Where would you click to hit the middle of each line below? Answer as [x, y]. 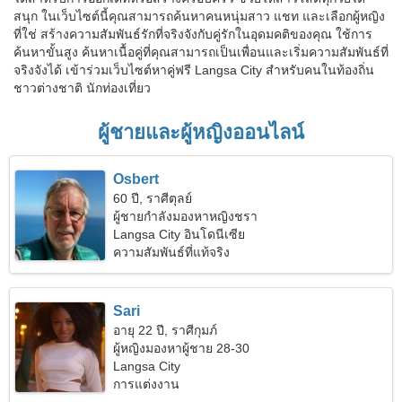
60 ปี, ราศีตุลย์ [153, 198]
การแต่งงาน [147, 384]
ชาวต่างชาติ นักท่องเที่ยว [82, 88]
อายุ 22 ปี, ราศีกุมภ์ [166, 330]
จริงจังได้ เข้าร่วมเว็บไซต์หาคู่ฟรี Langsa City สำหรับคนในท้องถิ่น [194, 70]
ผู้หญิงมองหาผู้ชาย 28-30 [182, 348]
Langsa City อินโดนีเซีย [179, 234]
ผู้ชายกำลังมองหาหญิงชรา [186, 216]
